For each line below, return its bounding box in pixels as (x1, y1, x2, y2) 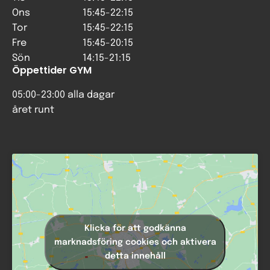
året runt (12, 105, 54, 115)
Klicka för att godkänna (84, 224, 186, 233)
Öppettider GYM (12, 63, 92, 77)
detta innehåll (104, 251, 166, 260)
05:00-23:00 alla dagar (12, 90, 115, 100)
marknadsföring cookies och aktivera (54, 237, 216, 246)
